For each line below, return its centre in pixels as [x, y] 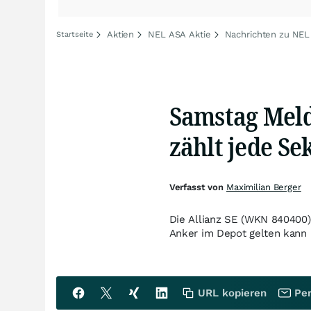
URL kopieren [232, 293]
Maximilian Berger [263, 187]
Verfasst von [197, 187]
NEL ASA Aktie [179, 34]
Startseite [75, 34]
